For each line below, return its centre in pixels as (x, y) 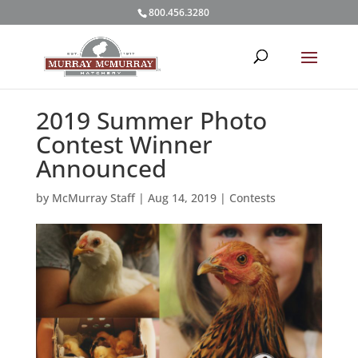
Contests (252, 197)
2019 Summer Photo (151, 120)
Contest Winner (124, 144)
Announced (101, 168)
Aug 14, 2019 (182, 197)
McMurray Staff (93, 197)
